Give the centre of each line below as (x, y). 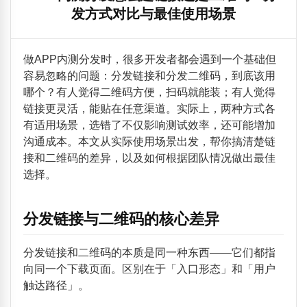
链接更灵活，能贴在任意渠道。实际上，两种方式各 (149, 109)
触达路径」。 (56, 285)
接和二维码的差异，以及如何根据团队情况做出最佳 (149, 158)
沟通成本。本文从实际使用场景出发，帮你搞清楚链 (149, 142)
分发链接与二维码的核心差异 (121, 219)
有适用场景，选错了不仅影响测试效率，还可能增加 (149, 125)
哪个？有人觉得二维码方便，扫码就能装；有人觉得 (149, 93)
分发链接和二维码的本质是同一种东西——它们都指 (149, 252)
